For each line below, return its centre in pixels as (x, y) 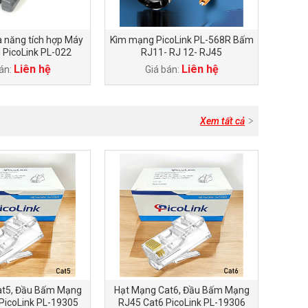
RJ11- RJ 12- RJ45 (181, 52)
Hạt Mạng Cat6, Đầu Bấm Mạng (181, 290)
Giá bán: (163, 69)
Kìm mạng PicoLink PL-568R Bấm (181, 40)
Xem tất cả (222, 121)
